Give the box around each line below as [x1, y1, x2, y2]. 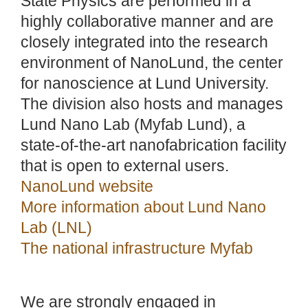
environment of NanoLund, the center [21, 54, 283, 72]
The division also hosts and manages [21, 96, 283, 113]
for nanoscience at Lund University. [21, 75, 269, 93]
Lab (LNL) [21, 219, 92, 237]
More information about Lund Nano [21, 199, 266, 217]
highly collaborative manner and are [21, 13, 274, 31]
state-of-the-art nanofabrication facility [21, 137, 287, 155]
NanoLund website [21, 178, 153, 196]
